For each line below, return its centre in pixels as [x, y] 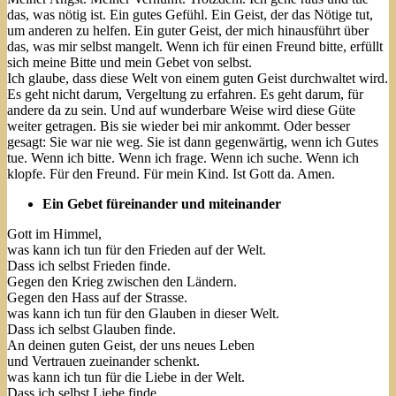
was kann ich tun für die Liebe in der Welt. [126, 377]
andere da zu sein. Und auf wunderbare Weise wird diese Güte [181, 110]
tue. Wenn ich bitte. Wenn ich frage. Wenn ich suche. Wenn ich [183, 157]
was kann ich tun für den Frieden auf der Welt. [137, 249]
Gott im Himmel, [54, 233]
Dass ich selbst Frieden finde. [89, 265]
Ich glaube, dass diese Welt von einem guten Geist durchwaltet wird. [198, 78]
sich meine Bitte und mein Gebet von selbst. [129, 62]
